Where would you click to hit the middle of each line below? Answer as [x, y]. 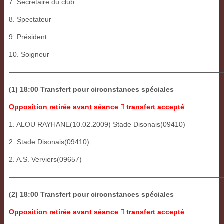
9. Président [28, 37]
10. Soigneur [29, 55]
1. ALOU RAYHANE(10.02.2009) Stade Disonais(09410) [97, 125]
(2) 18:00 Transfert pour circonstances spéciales [91, 195]
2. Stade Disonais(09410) [49, 142]
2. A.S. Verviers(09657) [45, 160]
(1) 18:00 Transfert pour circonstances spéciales [91, 90]
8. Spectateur [30, 20]
